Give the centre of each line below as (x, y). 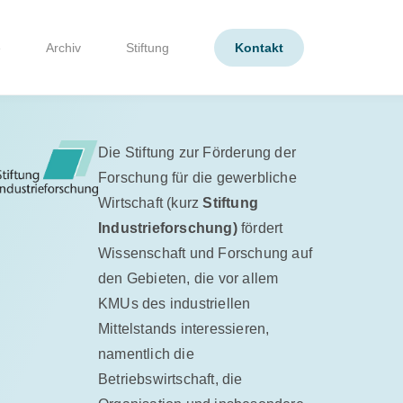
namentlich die (146, 354)
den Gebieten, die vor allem (188, 279)
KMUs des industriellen (175, 304)
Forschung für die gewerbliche (197, 178)
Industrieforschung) (170, 228)
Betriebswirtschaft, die (170, 380)
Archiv (63, 47)
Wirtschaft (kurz (151, 203)
